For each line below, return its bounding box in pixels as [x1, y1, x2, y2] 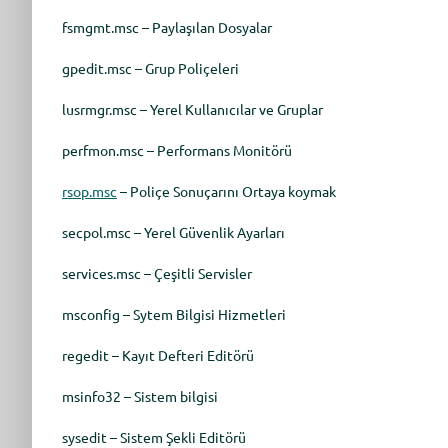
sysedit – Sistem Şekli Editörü [61, 428, 246, 446]
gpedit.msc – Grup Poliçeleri [61, 59, 239, 77]
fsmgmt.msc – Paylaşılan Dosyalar [61, 18, 272, 36]
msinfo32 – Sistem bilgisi [61, 387, 218, 405]
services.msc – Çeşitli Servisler [61, 264, 252, 282]
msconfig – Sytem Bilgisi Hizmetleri [61, 305, 286, 323]
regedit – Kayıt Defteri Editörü [61, 346, 254, 364]
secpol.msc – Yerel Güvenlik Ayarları [61, 223, 285, 241]
